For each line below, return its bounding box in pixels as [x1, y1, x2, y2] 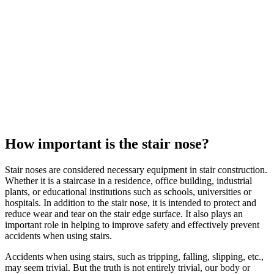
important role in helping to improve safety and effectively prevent [5, 219, 259, 230]
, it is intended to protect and [147, 197, 256, 208]
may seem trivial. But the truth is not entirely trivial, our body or [5, 262, 250, 273]
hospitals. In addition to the [5, 197, 111, 208]
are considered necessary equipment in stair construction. [46, 164, 267, 175]
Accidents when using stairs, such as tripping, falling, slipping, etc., [5, 251, 264, 262]
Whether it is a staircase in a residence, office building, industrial [5, 175, 252, 186]
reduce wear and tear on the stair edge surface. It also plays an [5, 208, 243, 219]
